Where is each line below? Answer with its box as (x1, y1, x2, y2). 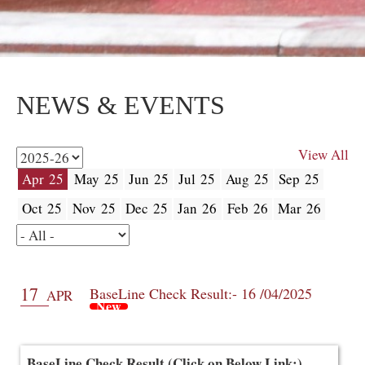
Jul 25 (178, 169, 216, 188)
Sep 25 (279, 169, 320, 188)
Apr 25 (22, 169, 64, 188)
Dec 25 (125, 199, 168, 218)
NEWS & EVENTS (16, 90, 225, 120)
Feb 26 (226, 199, 268, 218)
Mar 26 (278, 199, 322, 218)
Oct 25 (22, 199, 63, 218)
